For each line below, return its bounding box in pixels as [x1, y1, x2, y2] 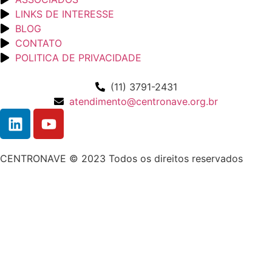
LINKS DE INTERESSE [15, 8, 114, 21]
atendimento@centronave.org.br [69, 95, 218, 108]
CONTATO [15, 37, 62, 50]
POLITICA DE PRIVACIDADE [15, 52, 141, 64]
